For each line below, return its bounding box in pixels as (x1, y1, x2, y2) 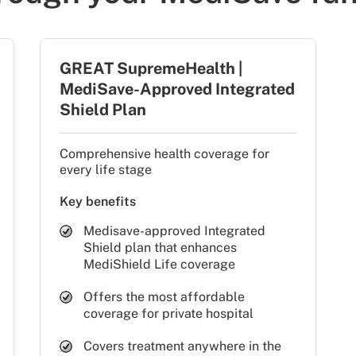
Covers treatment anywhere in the (83, 338, 281, 354)
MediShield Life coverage (83, 256, 235, 272)
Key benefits (59, 193, 136, 209)
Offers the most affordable (83, 288, 245, 304)
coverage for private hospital (83, 305, 253, 321)
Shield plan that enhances (83, 239, 237, 255)
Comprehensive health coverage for (59, 145, 269, 161)
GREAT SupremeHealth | (59, 58, 242, 78)
